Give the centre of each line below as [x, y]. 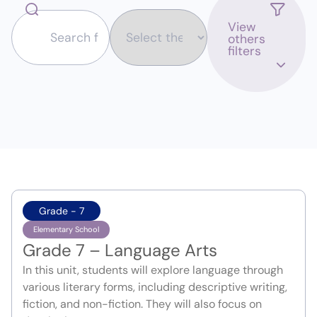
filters [245, 51]
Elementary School [66, 230]
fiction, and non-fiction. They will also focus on [142, 304]
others [247, 39]
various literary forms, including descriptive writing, [155, 287]
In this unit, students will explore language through [153, 270]
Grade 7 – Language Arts [120, 250]
